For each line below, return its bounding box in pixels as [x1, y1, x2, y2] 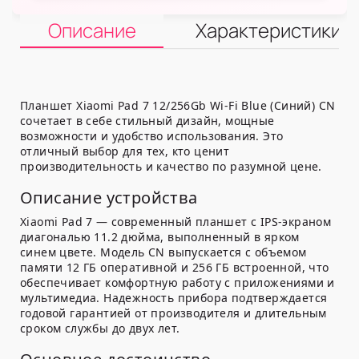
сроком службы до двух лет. [20, 321, 180, 337]
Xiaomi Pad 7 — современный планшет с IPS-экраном [20, 214, 332, 230]
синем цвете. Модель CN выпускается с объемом [20, 244, 307, 260]
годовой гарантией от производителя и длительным [20, 305, 327, 321]
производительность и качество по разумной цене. [20, 159, 322, 175]
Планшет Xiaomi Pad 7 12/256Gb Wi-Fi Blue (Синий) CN [20, 98, 336, 114]
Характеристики [196, 17, 341, 44]
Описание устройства [20, 187, 198, 209]
